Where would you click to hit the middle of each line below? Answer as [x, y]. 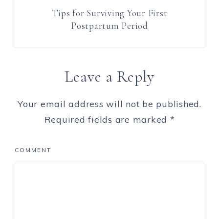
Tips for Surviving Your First [109, 13]
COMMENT [33, 150]
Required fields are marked [107, 120]
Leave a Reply [109, 77]
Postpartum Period [109, 26]
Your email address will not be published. [109, 104]
